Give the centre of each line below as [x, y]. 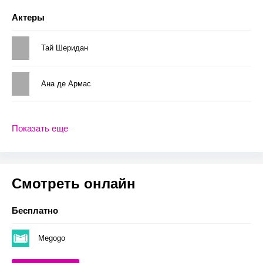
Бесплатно [35, 210]
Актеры [28, 17]
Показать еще [40, 129]
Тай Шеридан [65, 48]
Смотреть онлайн [74, 183]
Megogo [52, 238]
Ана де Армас [66, 83]
